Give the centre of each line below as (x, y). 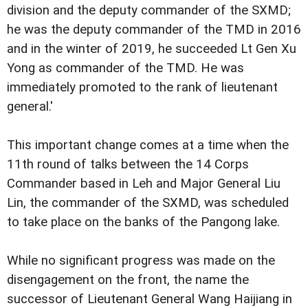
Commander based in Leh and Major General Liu (144, 183)
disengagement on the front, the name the (128, 279)
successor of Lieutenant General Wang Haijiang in (150, 299)
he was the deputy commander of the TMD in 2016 (154, 29)
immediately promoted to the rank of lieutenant (142, 87)
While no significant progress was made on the (141, 260)
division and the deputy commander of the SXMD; (149, 10)
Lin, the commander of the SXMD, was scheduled (148, 202)
